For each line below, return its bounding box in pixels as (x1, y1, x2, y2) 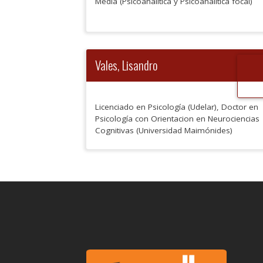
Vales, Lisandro (95, 56, 157, 74)
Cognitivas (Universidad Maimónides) (95, 124, 232, 136)
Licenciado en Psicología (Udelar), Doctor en (95, 101, 258, 112)
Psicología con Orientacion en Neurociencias (95, 113, 259, 124)
